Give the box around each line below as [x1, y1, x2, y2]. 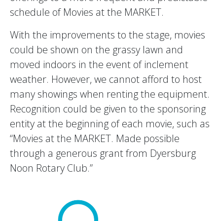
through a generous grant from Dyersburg [10, 146, 196, 160]
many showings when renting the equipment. [10, 87, 210, 101]
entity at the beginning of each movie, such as [10, 116, 210, 130]
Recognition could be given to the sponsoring [10, 102, 206, 115]
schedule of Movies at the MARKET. [10, 5, 164, 19]
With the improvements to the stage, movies [10, 28, 205, 41]
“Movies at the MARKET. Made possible [10, 131, 180, 145]
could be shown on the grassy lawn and [10, 42, 183, 56]
